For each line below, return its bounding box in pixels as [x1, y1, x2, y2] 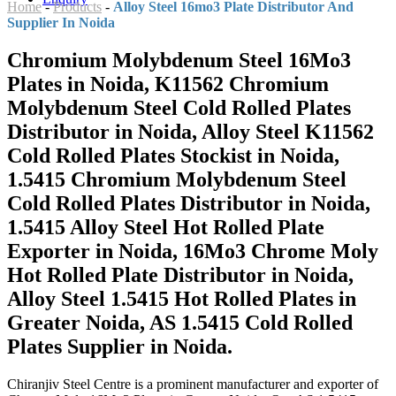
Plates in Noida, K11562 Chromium [7, 72, 329, 95]
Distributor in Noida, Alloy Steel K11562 [7, 119, 374, 143]
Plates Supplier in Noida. [7, 334, 232, 358]
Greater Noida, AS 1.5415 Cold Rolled [7, 310, 353, 334]
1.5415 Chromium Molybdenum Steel [7, 167, 346, 191]
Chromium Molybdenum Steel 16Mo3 [7, 48, 351, 72]
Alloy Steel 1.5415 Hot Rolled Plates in [7, 286, 356, 310]
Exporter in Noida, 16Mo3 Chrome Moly [7, 239, 378, 263]
